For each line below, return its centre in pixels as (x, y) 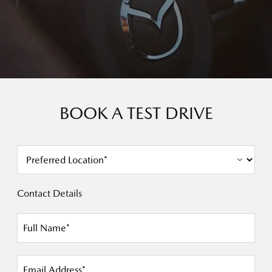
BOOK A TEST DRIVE (136, 113)
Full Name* (46, 228)
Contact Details (49, 193)
